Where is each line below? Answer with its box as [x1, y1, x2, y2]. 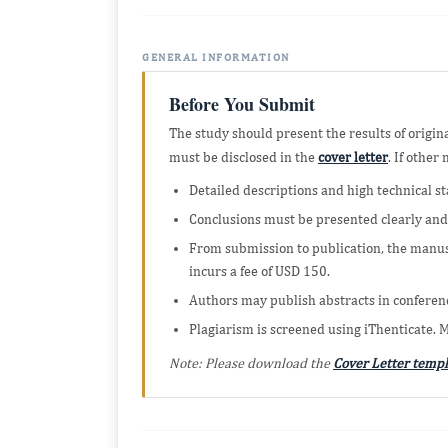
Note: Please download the [169, 355, 333, 371]
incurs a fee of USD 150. [189, 263, 330, 279]
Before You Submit [169, 91, 315, 117]
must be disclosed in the [169, 149, 318, 165]
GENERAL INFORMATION [142, 51, 290, 63]
